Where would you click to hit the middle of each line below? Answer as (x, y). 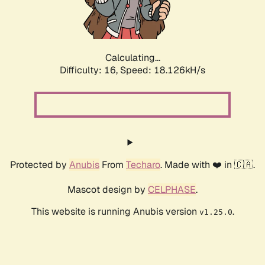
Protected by (40, 165)
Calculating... (132, 58)
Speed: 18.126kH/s (163, 70)
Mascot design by (108, 190)
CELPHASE (172, 190)
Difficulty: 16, (90, 70)
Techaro (143, 165)
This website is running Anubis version (115, 212)
